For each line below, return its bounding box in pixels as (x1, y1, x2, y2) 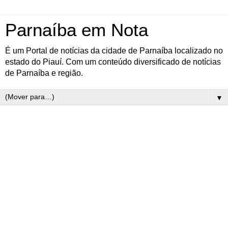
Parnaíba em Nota (5, 20, 148, 40)
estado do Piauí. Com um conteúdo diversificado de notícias (5, 58, 221, 66)
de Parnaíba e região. (5, 69, 83, 77)
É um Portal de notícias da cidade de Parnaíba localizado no (5, 46, 223, 55)
